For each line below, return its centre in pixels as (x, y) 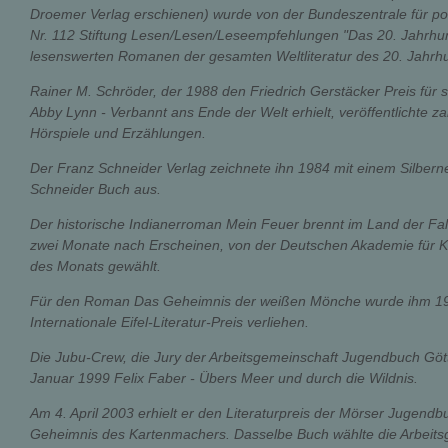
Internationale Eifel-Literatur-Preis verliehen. (169, 322)
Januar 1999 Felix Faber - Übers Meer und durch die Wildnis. (224, 378)
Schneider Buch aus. (95, 189)
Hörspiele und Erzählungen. (118, 133)
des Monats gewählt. (95, 266)
